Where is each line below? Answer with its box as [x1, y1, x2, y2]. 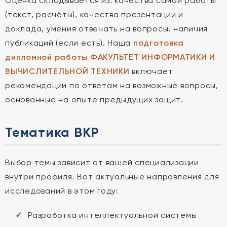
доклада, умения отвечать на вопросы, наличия [5, 24, 208, 33]
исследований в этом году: [5, 186, 119, 196]
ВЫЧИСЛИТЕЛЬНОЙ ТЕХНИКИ [5, 66, 130, 76]
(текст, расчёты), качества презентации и [5, 10, 183, 19]
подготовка [133, 38, 184, 48]
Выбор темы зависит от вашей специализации [5, 158, 199, 167]
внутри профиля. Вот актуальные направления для [5, 172, 219, 181]
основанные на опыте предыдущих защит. [5, 95, 183, 104]
